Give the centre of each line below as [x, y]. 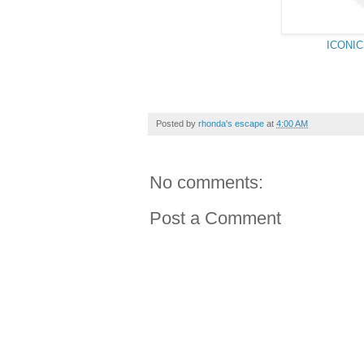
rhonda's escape [231, 124]
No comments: [206, 183]
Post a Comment [215, 219]
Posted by [177, 124]
